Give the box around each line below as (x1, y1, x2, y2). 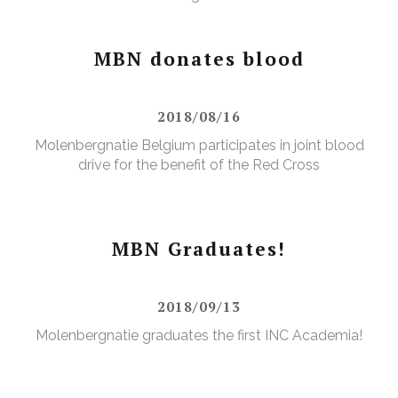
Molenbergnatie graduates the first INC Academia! (36, 327, 362, 345)
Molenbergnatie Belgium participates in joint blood (34, 137, 364, 155)
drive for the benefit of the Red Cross (78, 156, 320, 174)
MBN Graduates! (112, 236, 286, 262)
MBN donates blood (93, 46, 305, 72)
